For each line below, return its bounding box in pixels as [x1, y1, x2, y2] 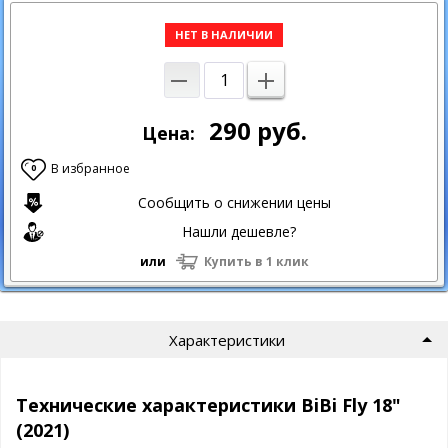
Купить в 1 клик [203, 252, 309, 270]
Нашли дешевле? [182, 221, 296, 241]
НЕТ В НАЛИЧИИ [175, 26, 273, 42]
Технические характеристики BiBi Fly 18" [16, 392, 400, 417]
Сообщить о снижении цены [137, 192, 331, 212]
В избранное [51, 159, 130, 177]
